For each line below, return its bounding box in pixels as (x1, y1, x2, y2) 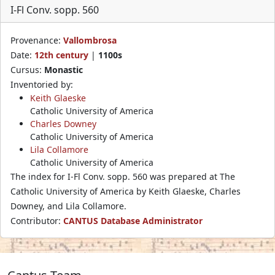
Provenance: (10, 34, 63, 46)
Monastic (44, 63, 83, 76)
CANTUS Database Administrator (63, 214, 203, 227)
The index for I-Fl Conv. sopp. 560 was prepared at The (10, 170, 235, 182)
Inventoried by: (10, 78, 73, 90)
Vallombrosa (63, 34, 117, 46)
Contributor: (10, 214, 63, 227)
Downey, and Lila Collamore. (10, 199, 126, 212)
